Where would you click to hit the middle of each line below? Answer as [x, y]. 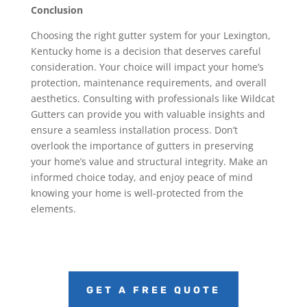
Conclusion [57, 10]
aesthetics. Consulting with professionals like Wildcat [152, 98]
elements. [53, 208]
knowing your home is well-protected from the [137, 193]
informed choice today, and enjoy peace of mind [142, 177]
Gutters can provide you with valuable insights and [148, 114]
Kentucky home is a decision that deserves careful [146, 51]
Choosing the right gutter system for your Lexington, [150, 35]
